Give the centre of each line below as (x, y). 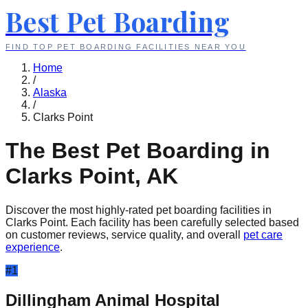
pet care (263, 234)
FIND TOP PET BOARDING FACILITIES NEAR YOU (126, 47)
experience (33, 247)
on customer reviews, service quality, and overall (123, 234)
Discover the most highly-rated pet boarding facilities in (139, 210)
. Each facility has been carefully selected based (182, 222)
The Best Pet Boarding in (138, 151)
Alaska (50, 92)
